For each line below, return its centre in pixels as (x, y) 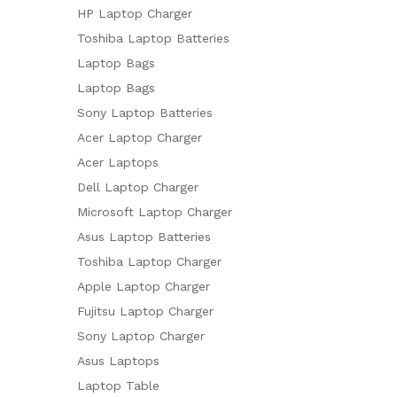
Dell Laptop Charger (138, 187)
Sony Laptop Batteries (145, 112)
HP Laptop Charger (135, 13)
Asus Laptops (118, 360)
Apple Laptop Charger (144, 286)
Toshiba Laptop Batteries (153, 38)
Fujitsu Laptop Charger (145, 311)
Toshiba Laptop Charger (149, 261)
